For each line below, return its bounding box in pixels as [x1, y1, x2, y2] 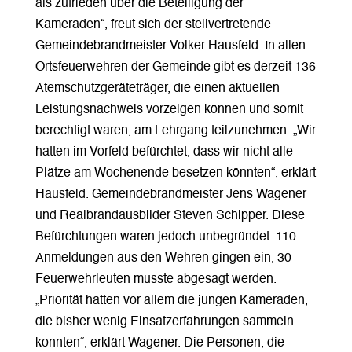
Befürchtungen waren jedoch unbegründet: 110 [35, 230, 296, 244]
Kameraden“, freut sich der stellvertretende [35, 18, 271, 31]
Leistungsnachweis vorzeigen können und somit [35, 103, 303, 116]
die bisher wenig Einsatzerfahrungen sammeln [35, 315, 294, 328]
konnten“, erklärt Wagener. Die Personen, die [35, 336, 284, 350]
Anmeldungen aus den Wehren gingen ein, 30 [35, 251, 291, 265]
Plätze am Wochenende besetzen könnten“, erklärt [35, 167, 316, 180]
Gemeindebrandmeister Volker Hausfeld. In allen [35, 39, 306, 53]
